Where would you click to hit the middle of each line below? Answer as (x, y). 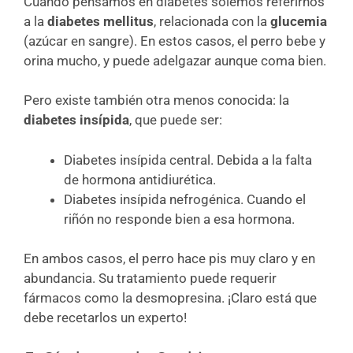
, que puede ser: (176, 120)
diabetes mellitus (100, 21)
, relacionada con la (212, 21)
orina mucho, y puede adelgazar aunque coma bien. (175, 60)
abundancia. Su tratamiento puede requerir (150, 278)
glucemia (299, 21)
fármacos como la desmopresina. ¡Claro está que (170, 298)
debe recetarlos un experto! (105, 318)
